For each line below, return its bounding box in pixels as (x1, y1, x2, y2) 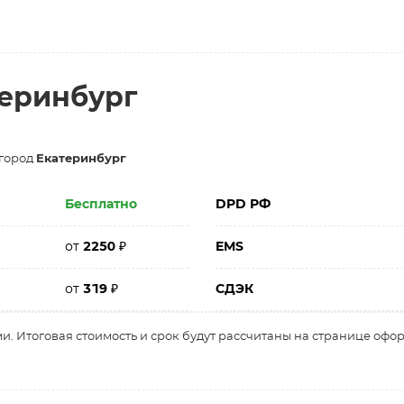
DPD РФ (216, 198, 271, 211)
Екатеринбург (36, 153, 126, 165)
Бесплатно (65, 198, 138, 211)
